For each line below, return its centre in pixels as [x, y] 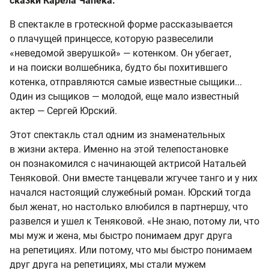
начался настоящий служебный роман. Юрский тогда [130, 192]
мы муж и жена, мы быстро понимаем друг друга [121, 236]
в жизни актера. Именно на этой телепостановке [119, 149]
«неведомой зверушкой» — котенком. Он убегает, [120, 53]
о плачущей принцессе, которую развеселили [111, 39]
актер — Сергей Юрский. [63, 111]
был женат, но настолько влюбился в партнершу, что [129, 207]
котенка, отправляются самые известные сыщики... [126, 82]
